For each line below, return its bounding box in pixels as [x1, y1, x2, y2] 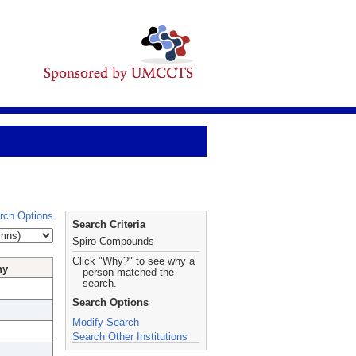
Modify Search [72, 316, 139, 328]
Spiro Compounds [72, 235, 154, 247]
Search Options [72, 296, 149, 308]
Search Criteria [72, 219, 145, 230]
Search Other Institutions [72, 331, 188, 342]
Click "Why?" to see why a [72, 255, 195, 267]
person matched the [83, 266, 174, 278]
